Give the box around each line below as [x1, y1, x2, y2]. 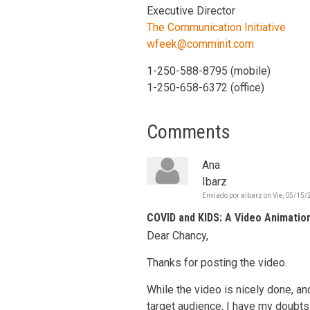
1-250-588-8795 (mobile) [147, 64, 271, 77]
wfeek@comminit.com [147, 37, 254, 51]
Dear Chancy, [147, 229, 208, 242]
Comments [147, 120, 230, 143]
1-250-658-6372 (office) [147, 81, 264, 94]
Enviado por [202, 192, 241, 199]
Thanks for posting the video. [147, 256, 287, 269]
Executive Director [147, 4, 235, 17]
